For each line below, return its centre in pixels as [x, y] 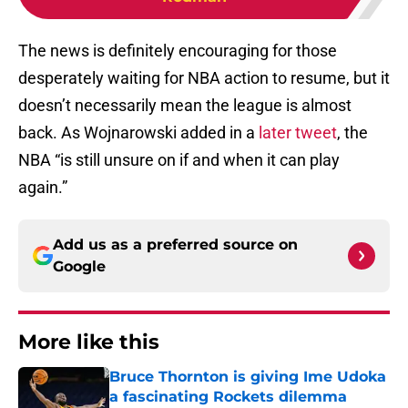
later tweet [298, 133]
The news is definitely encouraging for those [178, 51]
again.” [43, 188]
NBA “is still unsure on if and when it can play [179, 160]
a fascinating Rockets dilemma [228, 397]
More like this [89, 342]
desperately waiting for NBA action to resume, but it [204, 78]
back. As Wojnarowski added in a [138, 133]
